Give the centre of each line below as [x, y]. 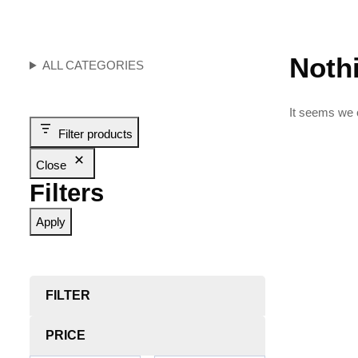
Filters [67, 193]
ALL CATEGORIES [93, 65]
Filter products [95, 134]
